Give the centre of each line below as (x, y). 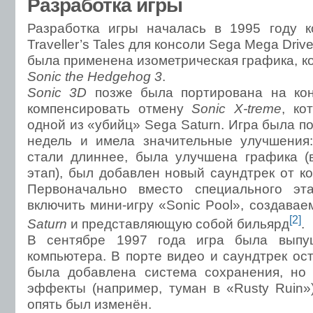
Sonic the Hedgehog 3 (95, 76)
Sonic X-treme (237, 108)
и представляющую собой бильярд (178, 224)
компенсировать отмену (110, 108)
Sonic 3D (57, 92)
